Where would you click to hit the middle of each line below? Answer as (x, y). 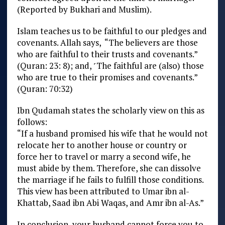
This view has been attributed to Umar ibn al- (103, 191)
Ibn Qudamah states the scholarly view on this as (110, 110)
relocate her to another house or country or (102, 145)
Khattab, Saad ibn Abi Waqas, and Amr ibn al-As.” (110, 202)
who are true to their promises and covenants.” (107, 77)
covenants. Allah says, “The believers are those (107, 42)
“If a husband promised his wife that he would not (112, 133)
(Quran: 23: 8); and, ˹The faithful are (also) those (110, 65)
